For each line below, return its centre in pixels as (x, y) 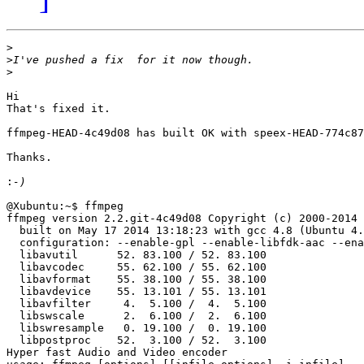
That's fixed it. (58, 109)
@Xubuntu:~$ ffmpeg (65, 206)
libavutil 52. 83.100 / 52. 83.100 (136, 255)
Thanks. (29, 158)
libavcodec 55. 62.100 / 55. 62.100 (136, 267)
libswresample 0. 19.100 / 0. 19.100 (136, 328)
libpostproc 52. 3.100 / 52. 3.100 (136, 340)
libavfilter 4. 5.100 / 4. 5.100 (136, 304)
